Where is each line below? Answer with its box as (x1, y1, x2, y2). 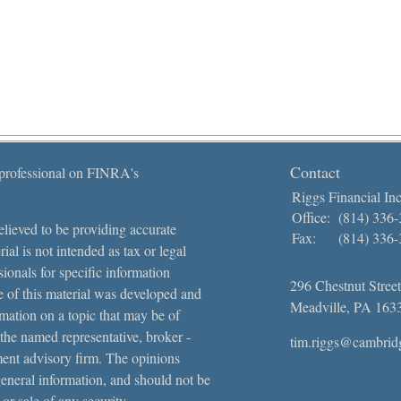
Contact (290, 161, 340, 183)
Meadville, (290, 297, 350, 316)
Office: (292, 208, 335, 226)
